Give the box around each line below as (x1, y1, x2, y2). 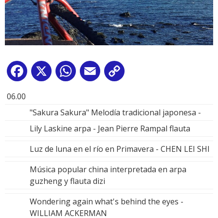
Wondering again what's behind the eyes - (30, 196, 183, 207)
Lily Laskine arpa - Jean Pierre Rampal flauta (30, 123, 190, 134)
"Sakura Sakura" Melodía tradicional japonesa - (30, 107, 201, 118)
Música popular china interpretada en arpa (30, 163, 186, 175)
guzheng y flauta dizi (30, 175, 105, 186)
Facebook (29, 67, 64, 78)
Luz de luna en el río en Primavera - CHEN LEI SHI (30, 143, 210, 154)
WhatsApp (78, 67, 116, 78)
